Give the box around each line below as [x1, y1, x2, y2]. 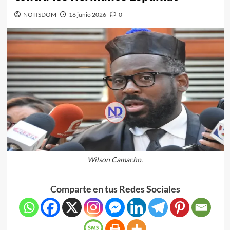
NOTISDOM [23, 11, 56, 18]
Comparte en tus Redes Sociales [50, 183, 180, 195]
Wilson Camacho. [87, 155, 143, 164]
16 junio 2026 [68, 11, 106, 18]
